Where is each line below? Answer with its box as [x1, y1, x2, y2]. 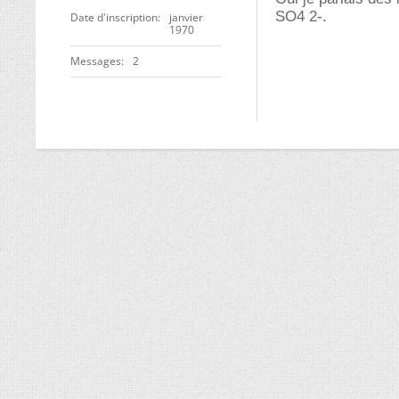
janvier [169, 10, 203, 26]
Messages [70, 53, 121, 69]
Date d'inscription [70, 10, 158, 26]
